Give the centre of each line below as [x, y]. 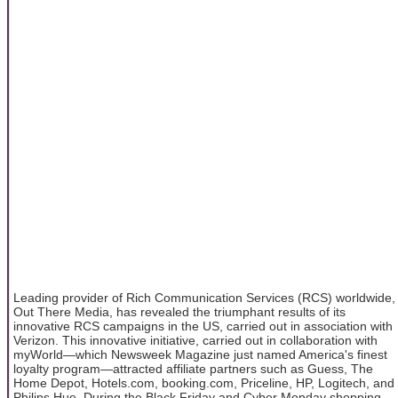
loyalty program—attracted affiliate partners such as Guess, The [193, 368]
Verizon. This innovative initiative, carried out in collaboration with [195, 340]
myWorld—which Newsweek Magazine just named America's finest [200, 354]
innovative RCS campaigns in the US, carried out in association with [203, 326]
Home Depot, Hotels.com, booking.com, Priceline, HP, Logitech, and [204, 382]
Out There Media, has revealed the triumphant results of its [179, 311]
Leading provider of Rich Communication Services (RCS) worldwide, [204, 297]
